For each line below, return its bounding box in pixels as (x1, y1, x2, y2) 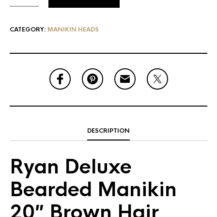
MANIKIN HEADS (47, 25, 99, 33)
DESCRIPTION (87, 126, 130, 135)
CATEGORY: (10, 25, 47, 33)
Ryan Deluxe (10, 154, 132, 179)
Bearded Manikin (10, 177, 177, 202)
